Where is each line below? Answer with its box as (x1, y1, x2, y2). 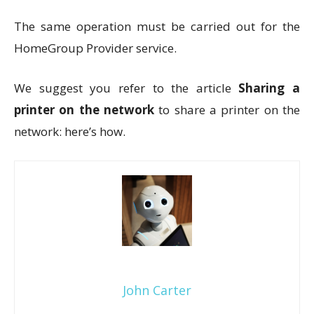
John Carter (123, 281, 191, 299)
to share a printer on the (154, 102, 300, 118)
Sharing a (238, 80, 300, 96)
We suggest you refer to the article (14, 80, 239, 96)
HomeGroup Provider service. (14, 40, 177, 56)
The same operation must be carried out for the (14, 18, 300, 34)
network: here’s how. (14, 123, 125, 139)
